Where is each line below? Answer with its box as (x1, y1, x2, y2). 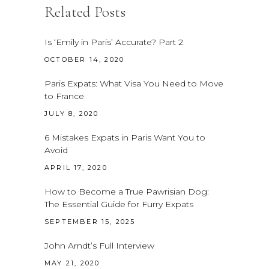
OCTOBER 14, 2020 (44, 55, 125, 64)
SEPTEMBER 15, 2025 (44, 217, 136, 226)
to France (44, 90, 84, 101)
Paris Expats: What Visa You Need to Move (44, 77, 223, 89)
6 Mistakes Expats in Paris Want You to (44, 131, 205, 143)
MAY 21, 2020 (44, 258, 100, 267)
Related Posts (44, 2, 125, 21)
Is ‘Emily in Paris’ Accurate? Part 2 (44, 36, 183, 47)
